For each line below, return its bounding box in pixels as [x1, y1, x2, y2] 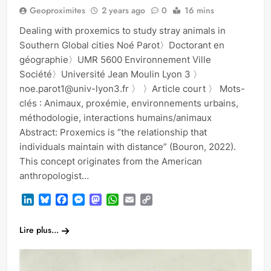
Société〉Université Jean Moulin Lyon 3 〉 [19, 68, 202, 80]
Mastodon [102, 194, 148, 206]
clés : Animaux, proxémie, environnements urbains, [19, 97, 238, 109]
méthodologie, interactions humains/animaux [19, 112, 212, 124]
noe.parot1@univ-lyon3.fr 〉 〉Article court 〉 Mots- [19, 83, 245, 95]
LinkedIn [34, 194, 72, 206]
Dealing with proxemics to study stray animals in [19, 25, 226, 37]
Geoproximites [30, 4, 85, 17]
